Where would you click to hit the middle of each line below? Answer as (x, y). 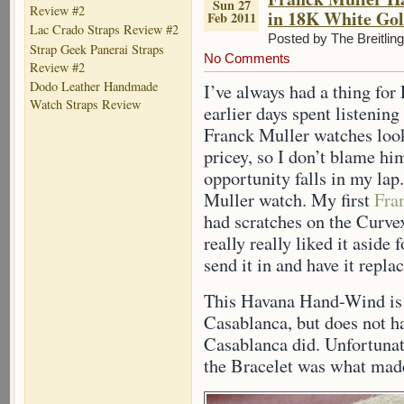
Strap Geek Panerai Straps (97, 49)
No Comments (247, 58)
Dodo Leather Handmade (94, 87)
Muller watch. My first (289, 200)
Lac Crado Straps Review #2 (104, 30)
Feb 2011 (231, 18)
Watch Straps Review (85, 105)
